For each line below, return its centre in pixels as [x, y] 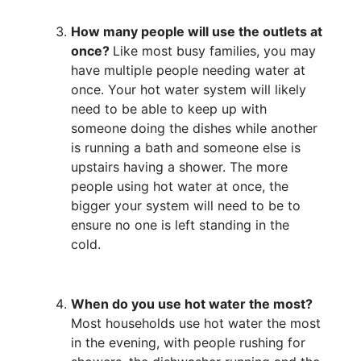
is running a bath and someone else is [186, 148]
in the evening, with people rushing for [188, 342]
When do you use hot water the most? [192, 303]
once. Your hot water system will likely [189, 90]
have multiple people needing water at [188, 71]
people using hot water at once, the [180, 187]
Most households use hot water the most [196, 323]
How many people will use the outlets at [197, 32]
